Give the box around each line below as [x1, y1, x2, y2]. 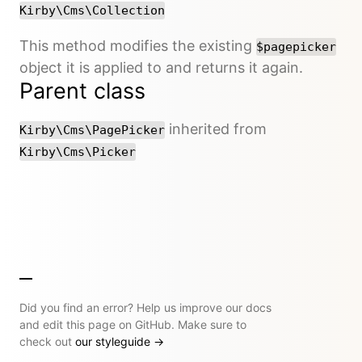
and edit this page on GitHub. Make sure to [19, 317, 246, 331]
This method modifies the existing [19, 36, 256, 54]
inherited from [165, 120, 267, 137]
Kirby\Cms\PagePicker [19, 122, 165, 137]
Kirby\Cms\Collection [19, 2, 165, 18]
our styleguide [75, 334, 154, 348]
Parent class [19, 77, 145, 104]
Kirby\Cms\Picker [19, 144, 136, 159]
